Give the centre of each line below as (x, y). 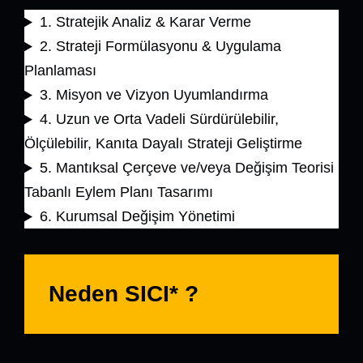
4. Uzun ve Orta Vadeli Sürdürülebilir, (159, 120)
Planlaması (60, 71)
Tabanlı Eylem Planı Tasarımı (119, 192)
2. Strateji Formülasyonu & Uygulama (160, 47)
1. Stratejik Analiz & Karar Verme (145, 22)
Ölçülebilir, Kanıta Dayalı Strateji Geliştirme (163, 144)
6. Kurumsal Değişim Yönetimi (137, 217)
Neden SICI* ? (124, 293)
